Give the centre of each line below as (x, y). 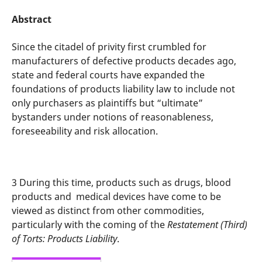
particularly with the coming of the (89, 225)
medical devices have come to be (148, 197)
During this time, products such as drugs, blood (125, 183)
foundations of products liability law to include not (123, 89)
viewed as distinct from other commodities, (108, 211)
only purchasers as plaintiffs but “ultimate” (107, 103)
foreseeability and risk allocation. (85, 131)
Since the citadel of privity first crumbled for (109, 47)
